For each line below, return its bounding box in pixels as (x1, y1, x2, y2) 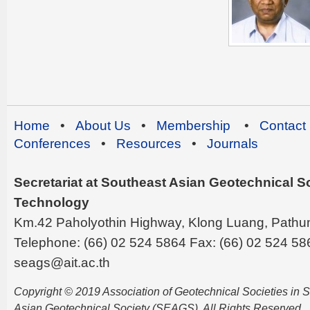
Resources (116, 136, 181, 151)
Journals (207, 136, 258, 151)
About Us (75, 118, 131, 133)
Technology (14, 194, 89, 210)
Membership (156, 118, 230, 133)
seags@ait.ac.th (14, 255, 110, 270)
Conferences (14, 136, 91, 151)
